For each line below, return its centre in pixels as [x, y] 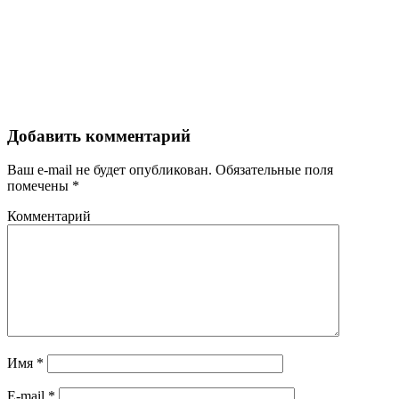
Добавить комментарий [99, 135]
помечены [40, 186]
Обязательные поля [273, 170]
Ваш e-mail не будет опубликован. [110, 170]
